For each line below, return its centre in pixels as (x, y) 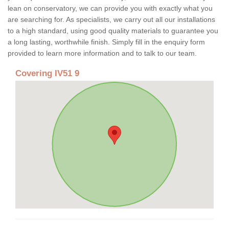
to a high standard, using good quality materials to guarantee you (113, 30)
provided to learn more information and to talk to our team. (103, 53)
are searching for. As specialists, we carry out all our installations (111, 19)
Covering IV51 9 (47, 73)
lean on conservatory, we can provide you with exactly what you (110, 8)
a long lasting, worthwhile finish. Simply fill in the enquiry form (106, 42)
